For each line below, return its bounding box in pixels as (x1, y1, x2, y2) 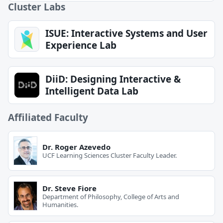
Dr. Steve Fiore (42, 183, 97, 193)
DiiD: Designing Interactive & (45, 72, 181, 86)
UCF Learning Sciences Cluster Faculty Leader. (42, 151, 177, 160)
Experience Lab (45, 38, 116, 52)
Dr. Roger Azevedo (42, 142, 111, 152)
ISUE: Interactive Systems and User (45, 26, 208, 40)
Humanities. (42, 200, 78, 209)
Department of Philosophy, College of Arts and (42, 192, 179, 201)
